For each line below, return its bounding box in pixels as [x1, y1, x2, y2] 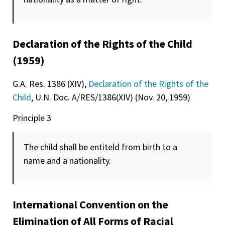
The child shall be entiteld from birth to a [24, 141, 177, 153]
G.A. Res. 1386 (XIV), [13, 77, 88, 89]
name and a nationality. [24, 154, 111, 166]
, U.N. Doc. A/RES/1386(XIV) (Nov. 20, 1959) [31, 91, 190, 103]
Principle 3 [13, 112, 51, 124]
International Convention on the [13, 197, 168, 211]
